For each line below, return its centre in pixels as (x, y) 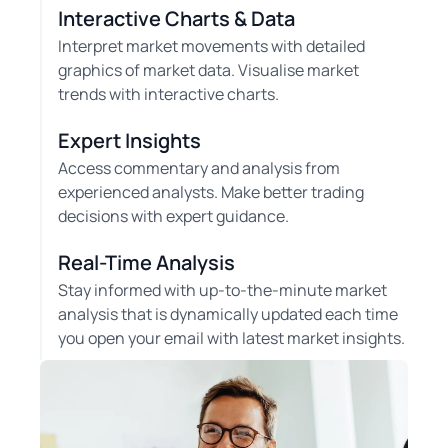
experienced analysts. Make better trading (211, 191)
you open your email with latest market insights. (231, 337)
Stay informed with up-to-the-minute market (222, 289)
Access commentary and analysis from (199, 167)
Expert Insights (129, 140)
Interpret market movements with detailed (211, 45)
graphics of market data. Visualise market (208, 69)
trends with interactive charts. (168, 93)
